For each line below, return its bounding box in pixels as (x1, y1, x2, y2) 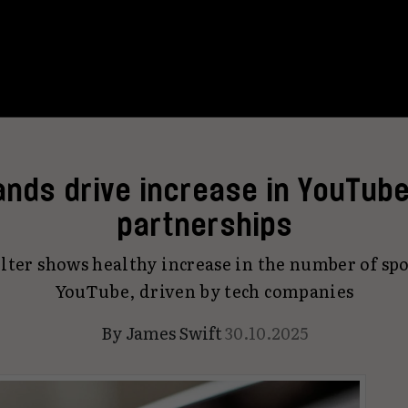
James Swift (125, 321, 222, 345)
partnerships (116, 207, 292, 241)
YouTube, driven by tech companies (54, 279, 354, 303)
